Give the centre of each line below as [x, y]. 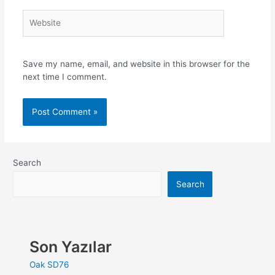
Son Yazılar [71, 247]
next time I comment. [64, 76]
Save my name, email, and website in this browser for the [136, 64]
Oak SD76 [50, 265]
